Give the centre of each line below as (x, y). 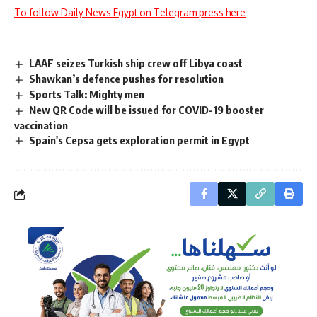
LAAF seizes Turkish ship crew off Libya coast (136, 63)
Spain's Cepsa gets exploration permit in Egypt (140, 140)
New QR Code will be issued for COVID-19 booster (147, 109)
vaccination (41, 125)
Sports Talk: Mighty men (87, 94)
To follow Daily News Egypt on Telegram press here (130, 12)
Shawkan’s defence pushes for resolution (127, 78)
